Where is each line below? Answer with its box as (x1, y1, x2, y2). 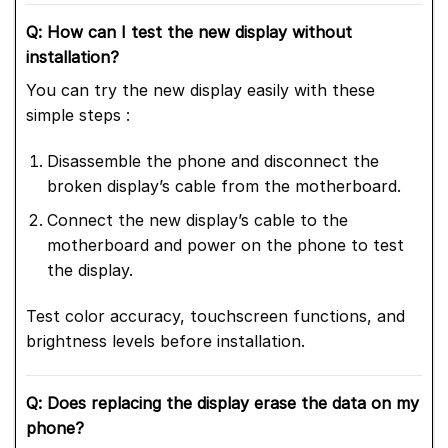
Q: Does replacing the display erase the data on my (26, 393, 419, 413)
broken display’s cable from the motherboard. (46, 175, 401, 196)
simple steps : (26, 105, 130, 126)
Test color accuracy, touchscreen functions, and (26, 306, 405, 327)
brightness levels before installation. (26, 331, 305, 352)
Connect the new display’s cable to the (46, 210, 348, 231)
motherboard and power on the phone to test (46, 235, 404, 256)
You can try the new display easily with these (26, 80, 375, 101)
